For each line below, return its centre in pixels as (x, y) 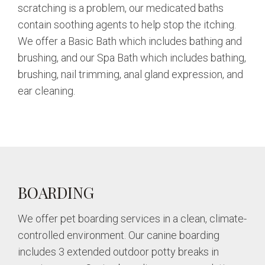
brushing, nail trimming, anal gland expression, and (130, 74)
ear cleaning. (46, 91)
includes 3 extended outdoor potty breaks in (118, 251)
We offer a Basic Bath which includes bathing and (130, 41)
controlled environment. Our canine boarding (119, 235)
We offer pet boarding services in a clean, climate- (132, 218)
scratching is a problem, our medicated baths (121, 8)
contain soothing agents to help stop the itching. (127, 24)
